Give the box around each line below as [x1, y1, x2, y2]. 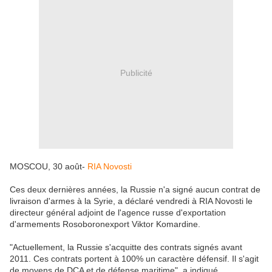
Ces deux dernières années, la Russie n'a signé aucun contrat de [10, 185, 260, 195]
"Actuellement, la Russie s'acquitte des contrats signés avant [10, 242, 242, 253]
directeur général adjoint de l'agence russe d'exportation [10, 208, 226, 218]
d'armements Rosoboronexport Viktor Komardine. [10, 219, 200, 229]
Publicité [120, 67, 152, 78]
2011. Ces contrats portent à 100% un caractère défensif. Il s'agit [10, 254, 259, 264]
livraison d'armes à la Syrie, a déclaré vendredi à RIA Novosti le [10, 196, 253, 206]
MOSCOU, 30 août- [10, 161, 85, 172]
